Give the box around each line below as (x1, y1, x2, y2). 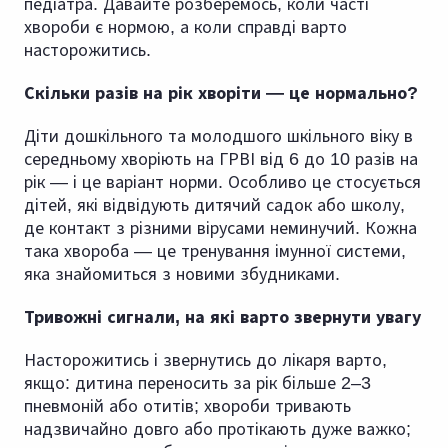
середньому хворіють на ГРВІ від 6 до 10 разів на (24, 149, 418, 170)
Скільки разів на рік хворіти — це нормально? (24, 83, 418, 104)
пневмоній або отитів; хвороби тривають (24, 396, 351, 417)
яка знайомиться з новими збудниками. (24, 264, 340, 285)
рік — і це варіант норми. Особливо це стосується (24, 172, 421, 193)
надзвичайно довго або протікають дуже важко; (24, 419, 411, 440)
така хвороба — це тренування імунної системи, (24, 241, 406, 262)
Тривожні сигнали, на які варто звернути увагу (24, 307, 421, 328)
